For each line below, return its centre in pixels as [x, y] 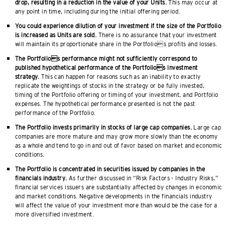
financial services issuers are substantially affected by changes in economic [119, 187]
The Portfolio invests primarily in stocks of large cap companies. [103, 128]
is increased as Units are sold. [56, 35]
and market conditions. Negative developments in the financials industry [114, 196]
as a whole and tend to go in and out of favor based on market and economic [119, 146]
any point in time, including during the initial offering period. [98, 12]
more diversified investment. [55, 214]
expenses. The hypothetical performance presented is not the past [105, 104]
